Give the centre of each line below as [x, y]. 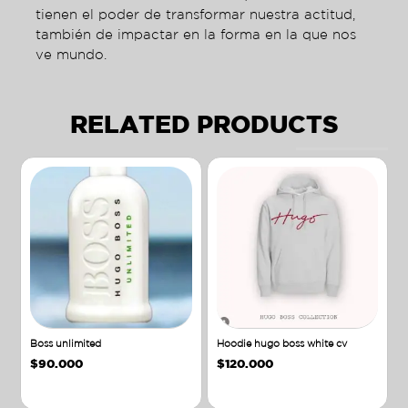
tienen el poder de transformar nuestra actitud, [195, 14]
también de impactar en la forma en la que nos [195, 34]
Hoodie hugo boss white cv [281, 344]
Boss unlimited [66, 344]
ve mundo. [71, 54]
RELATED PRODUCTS [204, 123]
